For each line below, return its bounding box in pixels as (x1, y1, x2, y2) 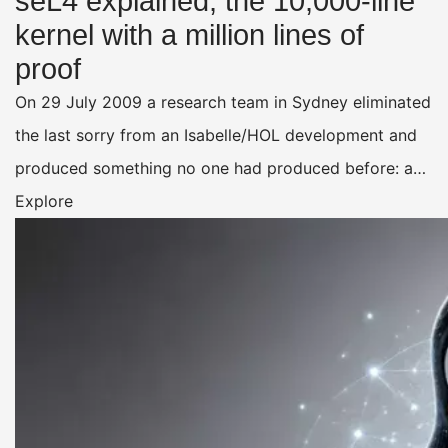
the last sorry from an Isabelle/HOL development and (15, 124, 417, 145)
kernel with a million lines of (15, 18, 364, 51)
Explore (15, 190, 73, 211)
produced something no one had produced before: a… (15, 157, 426, 178)
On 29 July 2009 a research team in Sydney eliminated (15, 91, 431, 112)
